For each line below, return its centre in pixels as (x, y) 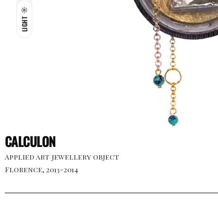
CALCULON (30, 141)
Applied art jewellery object (62, 157)
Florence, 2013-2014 (42, 169)
